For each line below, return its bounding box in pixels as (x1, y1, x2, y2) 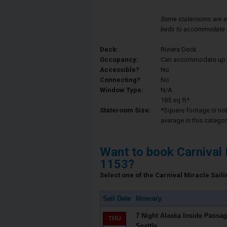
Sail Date (103, 195, 131, 202)
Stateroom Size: (100, 106, 151, 114)
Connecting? (100, 76, 140, 84)
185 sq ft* (161, 96, 190, 104)
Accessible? (100, 66, 139, 73)
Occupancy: (100, 56, 138, 63)
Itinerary (136, 195, 162, 202)
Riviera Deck (161, 46, 197, 53)
